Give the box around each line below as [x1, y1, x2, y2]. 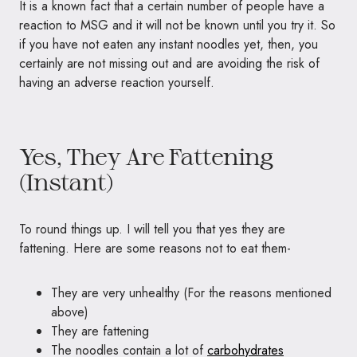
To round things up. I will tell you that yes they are [19, 220, 285, 238]
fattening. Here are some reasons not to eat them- [19, 239, 291, 257]
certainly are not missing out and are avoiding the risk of [19, 54, 320, 73]
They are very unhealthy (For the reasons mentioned [51, 284, 331, 302]
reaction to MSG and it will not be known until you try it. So [19, 16, 335, 34]
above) [51, 303, 88, 321]
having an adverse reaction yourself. [19, 73, 214, 92]
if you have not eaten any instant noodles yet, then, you [19, 35, 318, 53]
